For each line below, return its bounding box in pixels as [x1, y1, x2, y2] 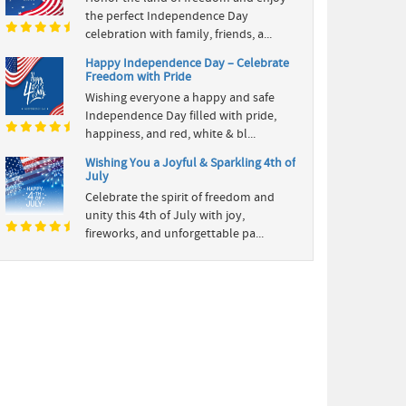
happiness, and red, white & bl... [85, 125, 256, 142]
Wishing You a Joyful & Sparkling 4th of [85, 154, 295, 171]
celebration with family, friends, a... [85, 25, 272, 43]
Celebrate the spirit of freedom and [85, 188, 275, 206]
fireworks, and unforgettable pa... [85, 225, 264, 242]
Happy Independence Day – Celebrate [85, 54, 289, 72]
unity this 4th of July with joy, [85, 207, 245, 224]
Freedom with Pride [85, 68, 191, 85]
